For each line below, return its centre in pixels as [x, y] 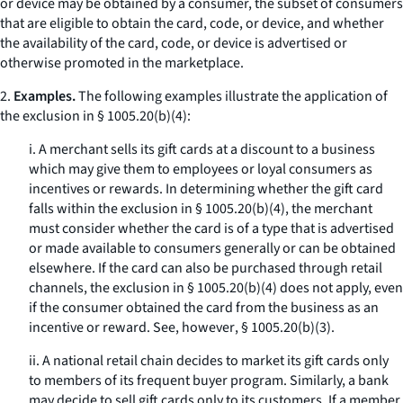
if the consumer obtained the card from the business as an [204, 308]
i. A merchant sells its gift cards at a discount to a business [202, 149]
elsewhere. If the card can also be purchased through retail [206, 268]
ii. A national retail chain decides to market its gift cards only [209, 361]
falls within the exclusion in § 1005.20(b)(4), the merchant [201, 209]
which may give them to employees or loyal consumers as [201, 169]
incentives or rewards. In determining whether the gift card [206, 189]
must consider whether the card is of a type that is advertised [211, 228]
